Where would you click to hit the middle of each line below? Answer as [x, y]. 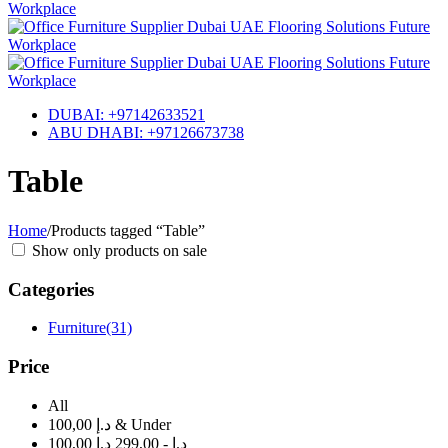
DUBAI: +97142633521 [126, 114]
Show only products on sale [117, 250]
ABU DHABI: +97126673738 [146, 132]
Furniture [77, 328]
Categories [51, 289]
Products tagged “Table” [128, 230]
